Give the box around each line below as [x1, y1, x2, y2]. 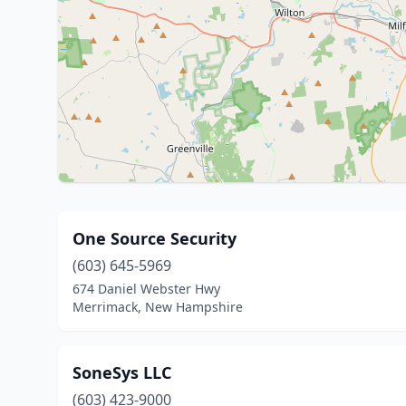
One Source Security [72, 227, 237, 249]
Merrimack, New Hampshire [72, 298, 243, 315]
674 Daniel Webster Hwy [72, 280, 220, 297]
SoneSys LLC [72, 362, 171, 383]
